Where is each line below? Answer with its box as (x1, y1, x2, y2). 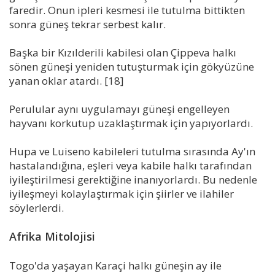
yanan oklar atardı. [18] (9, 73, 124, 88)
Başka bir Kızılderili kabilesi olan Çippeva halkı (9, 45, 236, 60)
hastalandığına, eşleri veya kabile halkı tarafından (9, 158, 252, 172)
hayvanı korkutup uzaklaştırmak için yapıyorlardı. (9, 115, 253, 130)
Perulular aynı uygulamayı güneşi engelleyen (9, 101, 230, 116)
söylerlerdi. (9, 200, 64, 215)
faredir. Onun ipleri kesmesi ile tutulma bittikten (9, 2, 245, 17)
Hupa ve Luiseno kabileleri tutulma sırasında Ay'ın (9, 144, 255, 158)
